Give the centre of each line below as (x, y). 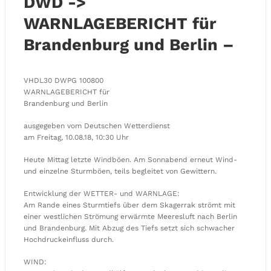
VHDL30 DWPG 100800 (64, 80)
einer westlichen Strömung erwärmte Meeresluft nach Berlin (130, 216)
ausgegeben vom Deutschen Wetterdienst (97, 126)
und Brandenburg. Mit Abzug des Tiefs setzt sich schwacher (129, 228)
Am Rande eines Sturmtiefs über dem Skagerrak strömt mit (129, 205)
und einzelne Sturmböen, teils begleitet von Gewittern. (120, 171)
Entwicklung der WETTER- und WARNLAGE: (102, 193)
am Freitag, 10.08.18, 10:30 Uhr (76, 137)
